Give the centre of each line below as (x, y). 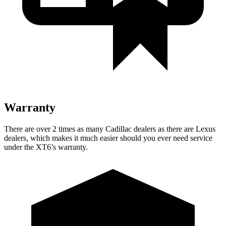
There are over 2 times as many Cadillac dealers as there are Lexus (110, 129)
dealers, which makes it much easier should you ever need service (108, 138)
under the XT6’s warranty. (46, 147)
